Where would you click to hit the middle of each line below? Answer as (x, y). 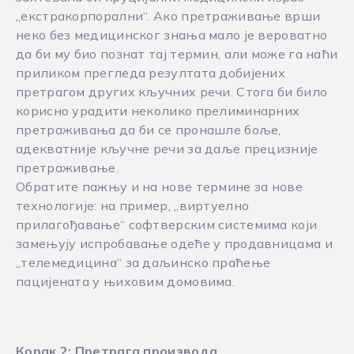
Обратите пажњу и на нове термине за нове (160, 186)
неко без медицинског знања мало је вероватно (172, 35)
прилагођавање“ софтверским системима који (167, 224)
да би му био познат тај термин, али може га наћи (177, 54)
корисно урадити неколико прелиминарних (158, 111)
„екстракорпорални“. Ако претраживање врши (168, 16)
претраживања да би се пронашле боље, (149, 130)
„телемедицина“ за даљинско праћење (143, 262)
